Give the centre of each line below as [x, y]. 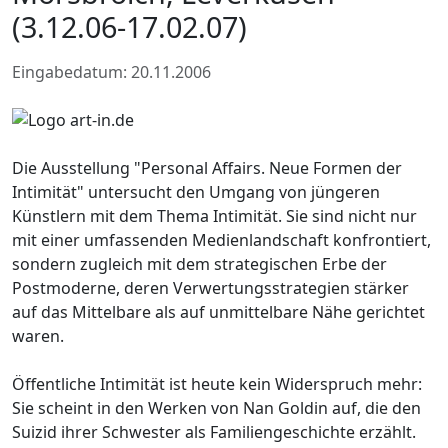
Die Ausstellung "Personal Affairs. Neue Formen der [207, 167]
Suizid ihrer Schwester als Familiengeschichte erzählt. [214, 431]
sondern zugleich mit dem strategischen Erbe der [199, 263]
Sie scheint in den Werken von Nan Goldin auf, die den [216, 407]
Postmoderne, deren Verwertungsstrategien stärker [210, 287]
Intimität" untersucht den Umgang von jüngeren [196, 191]
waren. [38, 335]
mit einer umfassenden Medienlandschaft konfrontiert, [221, 239]
